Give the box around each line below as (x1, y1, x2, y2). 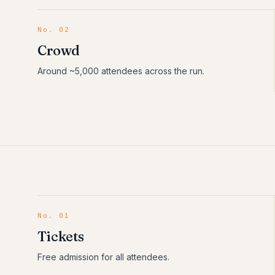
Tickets (37, 228, 84, 245)
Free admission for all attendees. (37, 252, 170, 262)
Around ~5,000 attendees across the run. (37, 66, 205, 76)
